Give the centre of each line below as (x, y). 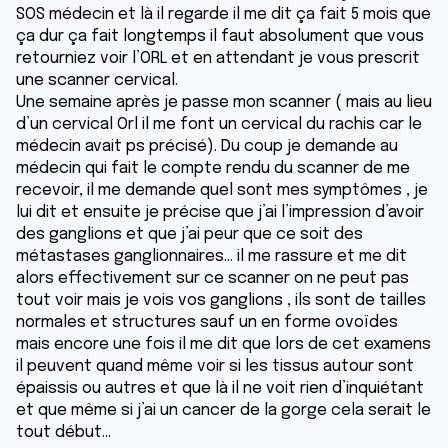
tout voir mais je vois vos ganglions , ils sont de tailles (221, 300)
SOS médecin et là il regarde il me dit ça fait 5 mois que (223, 14)
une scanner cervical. (99, 80)
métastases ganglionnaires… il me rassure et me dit (211, 256)
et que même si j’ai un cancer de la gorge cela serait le (223, 410)
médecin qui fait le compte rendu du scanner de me (213, 168)
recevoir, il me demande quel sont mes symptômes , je (222, 190)
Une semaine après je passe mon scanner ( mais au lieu (224, 102)
